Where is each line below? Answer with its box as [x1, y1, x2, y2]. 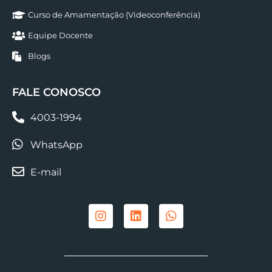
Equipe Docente [28, 30, 93, 40]
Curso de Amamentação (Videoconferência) [28, 9, 201, 19]
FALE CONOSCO [12, 85, 101, 99]
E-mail [30, 166, 61, 178]
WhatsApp [30, 138, 83, 151]
